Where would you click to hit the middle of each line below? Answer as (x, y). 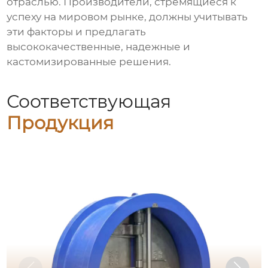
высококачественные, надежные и (99, 47)
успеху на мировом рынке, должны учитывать (127, 17)
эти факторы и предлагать (77, 32)
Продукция (60, 123)
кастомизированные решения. (89, 62)
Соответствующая (89, 102)
